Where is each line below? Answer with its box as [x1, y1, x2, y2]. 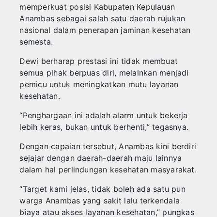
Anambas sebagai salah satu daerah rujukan [19, 14, 186, 24]
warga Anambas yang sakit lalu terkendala [19, 196, 180, 206]
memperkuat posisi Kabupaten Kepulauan [19, 2, 175, 12]
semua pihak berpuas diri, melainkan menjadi [19, 68, 189, 78]
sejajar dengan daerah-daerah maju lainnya [19, 153, 182, 163]
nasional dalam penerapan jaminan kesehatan [19, 25, 191, 35]
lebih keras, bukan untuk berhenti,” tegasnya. [19, 122, 189, 132]
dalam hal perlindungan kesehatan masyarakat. [19, 165, 197, 175]
